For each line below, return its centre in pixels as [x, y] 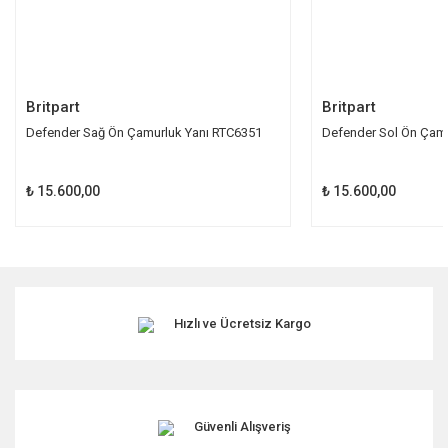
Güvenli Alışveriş [242, 427]
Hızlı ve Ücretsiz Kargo [242, 324]
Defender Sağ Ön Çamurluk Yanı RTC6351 [144, 133]
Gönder [224, 72]
